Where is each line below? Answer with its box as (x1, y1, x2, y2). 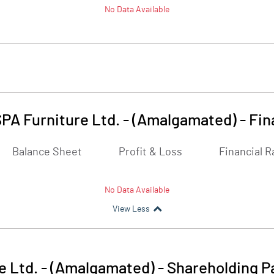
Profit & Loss (119, 147, 182, 158)
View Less (112, 205, 150, 213)
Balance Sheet (12, 147, 82, 158)
